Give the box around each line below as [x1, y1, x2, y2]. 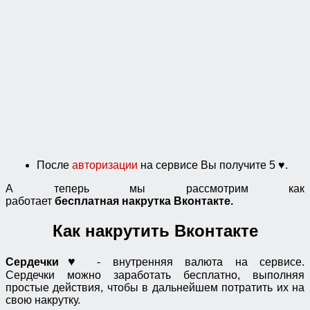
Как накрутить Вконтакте [52, 221, 258, 240]
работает [6, 194, 55, 207]
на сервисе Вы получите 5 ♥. [138, 158, 288, 171]
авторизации [72, 158, 138, 171]
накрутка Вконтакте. [122, 194, 233, 207]
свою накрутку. [6, 293, 80, 306]
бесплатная [55, 194, 122, 207]
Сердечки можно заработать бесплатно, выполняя [6, 268, 304, 281]
